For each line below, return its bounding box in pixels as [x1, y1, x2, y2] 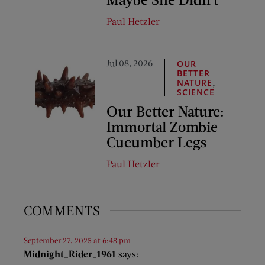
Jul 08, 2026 [106, 57, 153, 68]
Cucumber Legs [106, 132, 206, 150]
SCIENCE [177, 86, 215, 98]
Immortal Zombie [106, 117, 218, 135]
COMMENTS [24, 202, 101, 218]
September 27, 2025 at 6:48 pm [24, 235, 131, 245]
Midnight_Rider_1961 [24, 247, 116, 259]
